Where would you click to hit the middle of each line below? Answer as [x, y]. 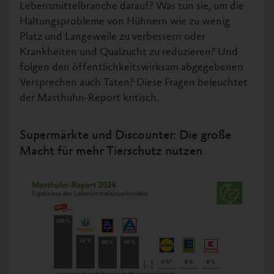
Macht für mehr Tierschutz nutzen [111, 152]
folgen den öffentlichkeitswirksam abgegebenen [131, 68]
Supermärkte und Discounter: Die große [125, 136]
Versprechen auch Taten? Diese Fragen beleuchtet [134, 83]
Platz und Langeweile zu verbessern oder [113, 37]
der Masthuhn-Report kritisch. [89, 98]
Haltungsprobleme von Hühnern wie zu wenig [125, 22]
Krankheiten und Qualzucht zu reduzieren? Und [129, 53]
